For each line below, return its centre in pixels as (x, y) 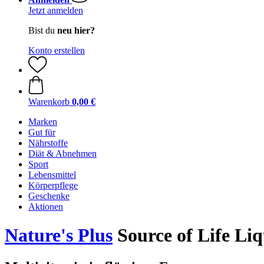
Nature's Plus (59, 235)
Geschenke (49, 196)
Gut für (42, 132)
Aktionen (46, 207)
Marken (43, 122)
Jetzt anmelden (56, 10)
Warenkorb (49, 102)
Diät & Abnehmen (62, 154)
